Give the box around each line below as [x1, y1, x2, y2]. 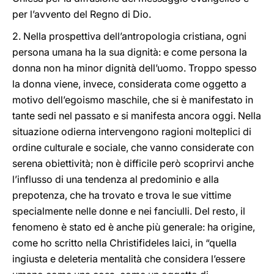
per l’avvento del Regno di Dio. [12, 8, 151, 20]
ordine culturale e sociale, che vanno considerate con [12, 141, 254, 154]
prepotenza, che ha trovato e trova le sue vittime [12, 189, 231, 201]
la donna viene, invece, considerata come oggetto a [12, 78, 246, 90]
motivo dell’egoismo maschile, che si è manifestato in [12, 94, 253, 106]
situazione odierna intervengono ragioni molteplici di [12, 125, 251, 138]
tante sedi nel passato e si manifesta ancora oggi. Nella [12, 109, 261, 122]
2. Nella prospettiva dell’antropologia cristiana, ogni [12, 30, 246, 42]
